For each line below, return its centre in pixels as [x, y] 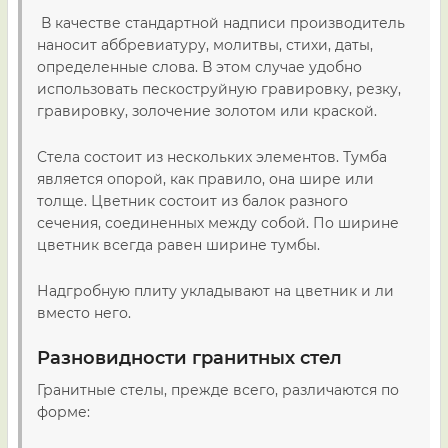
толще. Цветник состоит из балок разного [192, 201]
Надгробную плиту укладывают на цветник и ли [215, 291]
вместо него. [84, 313]
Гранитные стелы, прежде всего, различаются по [218, 390]
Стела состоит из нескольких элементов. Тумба [212, 157]
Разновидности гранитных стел [189, 358]
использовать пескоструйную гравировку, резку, [219, 89]
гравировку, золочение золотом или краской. [207, 111]
